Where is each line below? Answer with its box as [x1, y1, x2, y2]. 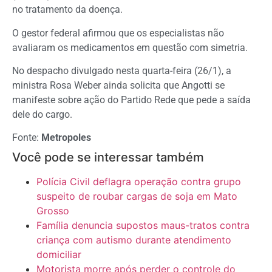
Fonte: [12, 132, 41, 144]
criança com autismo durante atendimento [36, 234, 231, 246]
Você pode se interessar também [12, 150, 204, 165]
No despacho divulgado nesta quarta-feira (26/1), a [12, 65, 231, 77]
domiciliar [36, 248, 81, 261]
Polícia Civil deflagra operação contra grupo [36, 175, 241, 188]
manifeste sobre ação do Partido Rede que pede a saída [12, 94, 251, 106]
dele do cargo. [12, 109, 72, 121]
